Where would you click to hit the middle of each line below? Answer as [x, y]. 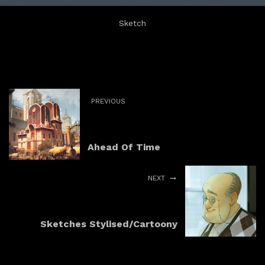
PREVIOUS [108, 101]
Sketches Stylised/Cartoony [109, 224]
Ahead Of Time [124, 147]
